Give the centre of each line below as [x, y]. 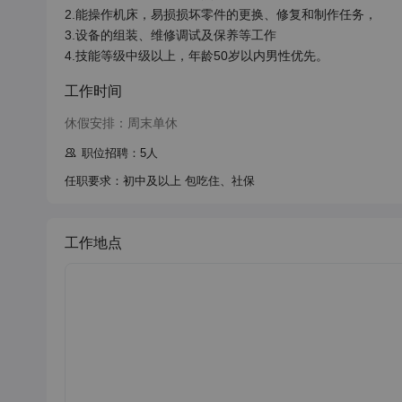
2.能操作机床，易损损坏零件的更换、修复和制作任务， [221, 14]
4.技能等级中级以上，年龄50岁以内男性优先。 [197, 56]
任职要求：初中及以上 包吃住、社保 [160, 181]
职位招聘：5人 [120, 153]
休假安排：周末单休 [121, 123]
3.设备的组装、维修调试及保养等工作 [170, 35]
